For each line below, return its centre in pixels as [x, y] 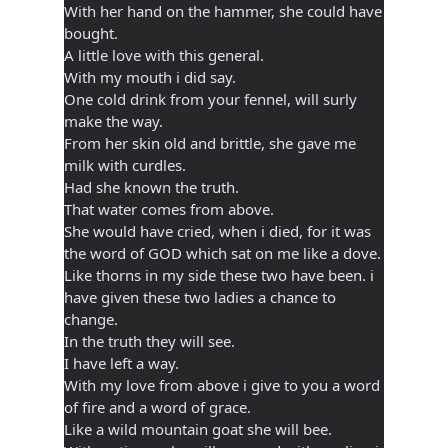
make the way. [113, 120]
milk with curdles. [125, 164]
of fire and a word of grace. [157, 406]
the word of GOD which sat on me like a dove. [222, 252]
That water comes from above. [169, 208]
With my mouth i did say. [150, 76]
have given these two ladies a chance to [200, 296]
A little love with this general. [164, 54]
